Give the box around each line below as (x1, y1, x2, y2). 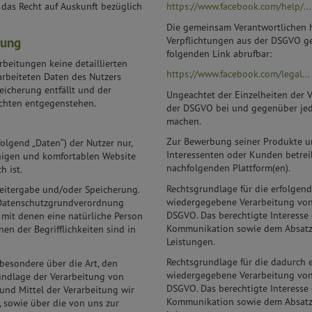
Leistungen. (166, 235, 215, 248)
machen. (166, 114, 201, 127)
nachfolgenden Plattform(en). (166, 162, 290, 175)
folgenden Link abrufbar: (166, 47, 272, 60)
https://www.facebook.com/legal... (166, 68, 310, 81)
